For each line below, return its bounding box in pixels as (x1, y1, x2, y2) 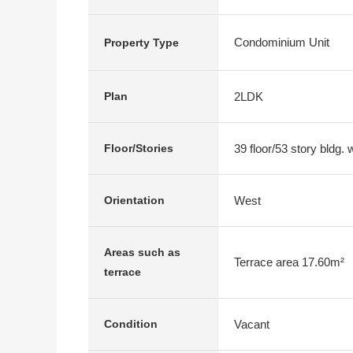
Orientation (104, 194, 165, 206)
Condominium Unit (234, 35, 329, 49)
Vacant (234, 317, 269, 331)
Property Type (104, 35, 179, 49)
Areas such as (104, 246, 180, 258)
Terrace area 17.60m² (234, 255, 344, 269)
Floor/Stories (104, 142, 173, 154)
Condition (104, 318, 158, 330)
